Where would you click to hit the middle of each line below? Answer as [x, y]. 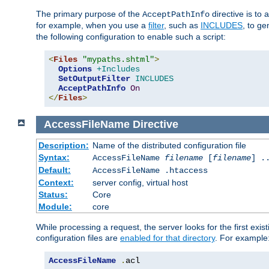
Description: [63, 145]
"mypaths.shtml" [118, 60]
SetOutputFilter [94, 79]
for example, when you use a [92, 26]
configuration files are [78, 237]
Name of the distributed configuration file [169, 145]
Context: [56, 182]
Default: [54, 170]
